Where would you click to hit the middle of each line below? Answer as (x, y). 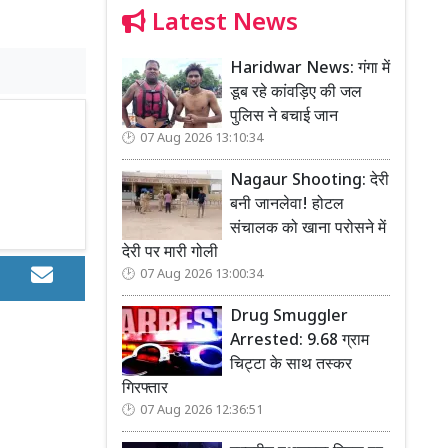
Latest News (222, 23)
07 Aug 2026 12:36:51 (201, 410)
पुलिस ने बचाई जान (284, 117)
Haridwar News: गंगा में (310, 69)
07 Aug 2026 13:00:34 (201, 274)
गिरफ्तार (145, 389)
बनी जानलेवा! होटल (287, 205)
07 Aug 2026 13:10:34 (201, 138)
